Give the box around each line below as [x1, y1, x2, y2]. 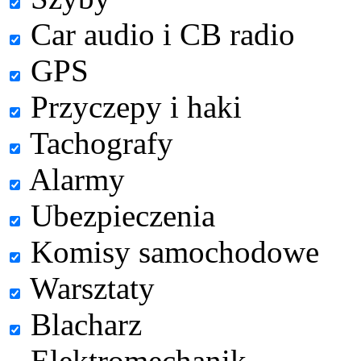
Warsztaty [23, 271, 155, 305]
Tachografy [23, 126, 173, 160]
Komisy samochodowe [23, 234, 319, 269]
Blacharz [23, 307, 142, 342]
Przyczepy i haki [23, 89, 242, 124]
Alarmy [23, 162, 125, 197]
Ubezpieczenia [23, 198, 215, 233]
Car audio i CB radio [23, 17, 295, 52]
